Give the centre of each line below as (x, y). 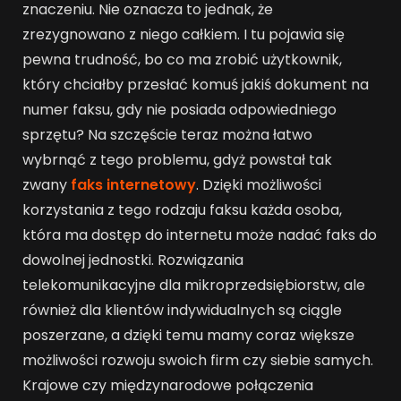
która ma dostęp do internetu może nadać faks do (200, 235)
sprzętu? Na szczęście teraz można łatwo (167, 135)
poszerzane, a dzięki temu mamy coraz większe (188, 336)
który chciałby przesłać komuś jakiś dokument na (196, 85)
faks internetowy (133, 185)
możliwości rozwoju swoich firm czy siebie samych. (198, 361)
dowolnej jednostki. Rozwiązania (133, 260)
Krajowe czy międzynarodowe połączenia (168, 386)
